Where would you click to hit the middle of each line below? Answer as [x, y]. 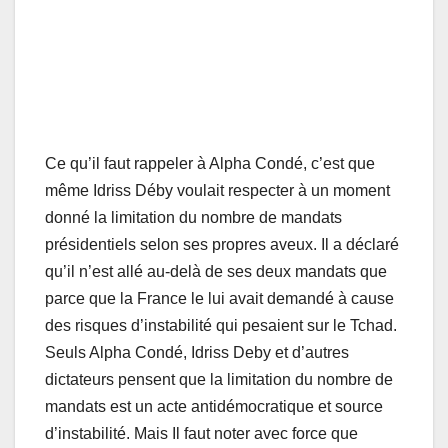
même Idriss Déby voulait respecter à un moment [217, 191]
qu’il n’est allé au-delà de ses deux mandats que [216, 272]
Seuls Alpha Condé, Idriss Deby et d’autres [197, 353]
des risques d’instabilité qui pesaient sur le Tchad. [221, 326]
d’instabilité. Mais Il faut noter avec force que [201, 434]
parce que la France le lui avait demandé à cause [219, 299]
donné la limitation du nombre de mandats [193, 218]
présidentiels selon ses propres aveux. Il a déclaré [222, 245]
